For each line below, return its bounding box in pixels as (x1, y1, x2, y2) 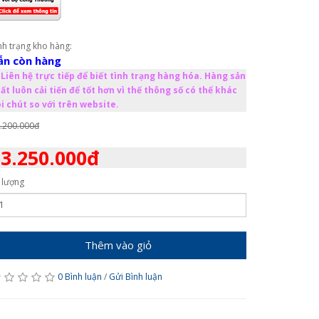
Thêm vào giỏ (85, 237, 152, 252)
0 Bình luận (58, 270, 102, 283)
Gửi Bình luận (109, 270, 162, 283)
